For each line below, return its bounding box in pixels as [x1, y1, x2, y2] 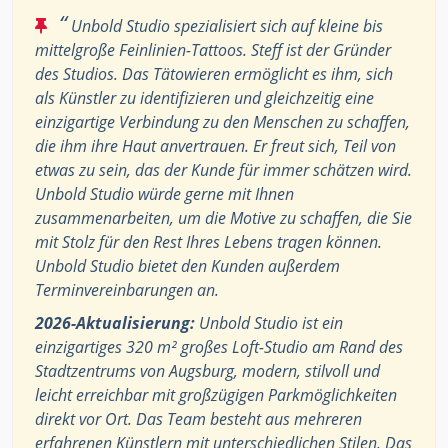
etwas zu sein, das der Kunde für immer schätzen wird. [35, 159, 412, 182]
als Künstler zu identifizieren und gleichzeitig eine [35, 87, 374, 110]
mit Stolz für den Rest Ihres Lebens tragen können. [35, 231, 382, 254]
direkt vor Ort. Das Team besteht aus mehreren [35, 408, 362, 431]
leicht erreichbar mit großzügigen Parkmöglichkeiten [35, 384, 397, 407]
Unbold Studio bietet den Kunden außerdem [35, 255, 340, 278]
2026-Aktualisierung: [35, 312, 195, 335]
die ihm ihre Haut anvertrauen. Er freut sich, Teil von [35, 135, 396, 158]
